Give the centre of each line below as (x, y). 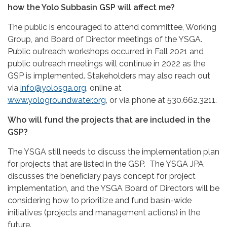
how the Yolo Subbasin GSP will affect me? (91, 7)
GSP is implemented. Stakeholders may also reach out (109, 75)
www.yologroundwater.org (57, 100)
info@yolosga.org (53, 88)
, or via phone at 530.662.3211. (161, 100)
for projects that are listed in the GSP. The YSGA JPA (106, 164)
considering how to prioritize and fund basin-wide (100, 200)
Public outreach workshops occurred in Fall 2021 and (106, 51)
